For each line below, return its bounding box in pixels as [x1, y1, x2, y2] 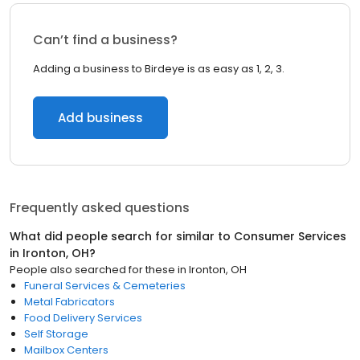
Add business [58, 109, 143, 126]
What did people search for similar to [10, 228, 234, 244]
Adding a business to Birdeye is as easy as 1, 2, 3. [33, 61, 284, 76]
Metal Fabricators [24, 294, 115, 309]
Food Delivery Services [24, 310, 142, 325]
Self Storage [24, 326, 88, 342]
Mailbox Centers [24, 342, 108, 358]
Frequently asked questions [10, 198, 190, 217]
